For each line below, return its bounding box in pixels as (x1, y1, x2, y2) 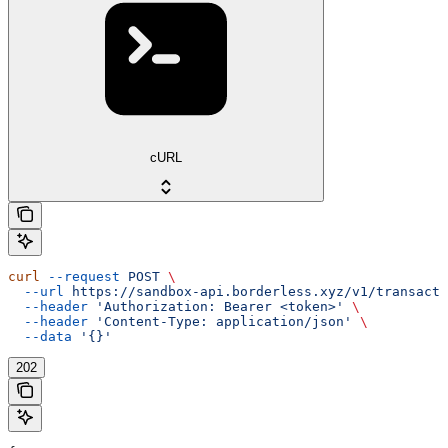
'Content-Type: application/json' (88, 314, 352, 330)
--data (8, 329, 72, 345)
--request (40, 269, 120, 285)
